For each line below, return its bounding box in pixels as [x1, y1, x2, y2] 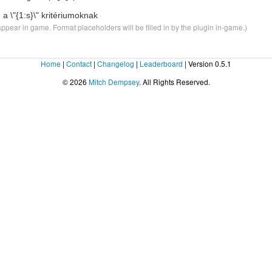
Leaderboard [140, 58, 183, 69]
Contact [66, 58, 92, 69]
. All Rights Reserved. [138, 76, 210, 87]
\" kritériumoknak [33, 10, 98, 20]
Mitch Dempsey [88, 76, 139, 87]
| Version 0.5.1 [183, 58, 231, 69]
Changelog [97, 58, 134, 69]
